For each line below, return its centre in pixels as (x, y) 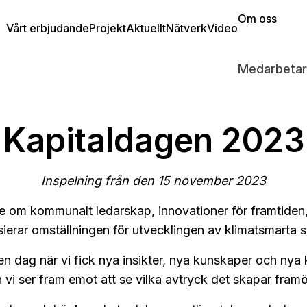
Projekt (108, 28)
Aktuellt (146, 28)
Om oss (257, 18)
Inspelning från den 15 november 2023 (153, 181)
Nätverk (186, 28)
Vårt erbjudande (48, 28)
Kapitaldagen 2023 (153, 140)
